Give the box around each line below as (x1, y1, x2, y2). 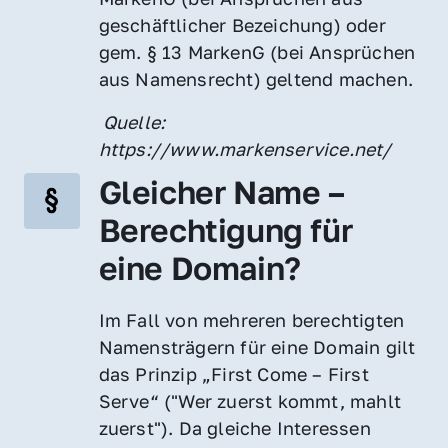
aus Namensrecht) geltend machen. (98, 67, 414, 90)
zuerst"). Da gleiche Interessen (98, 416, 371, 439)
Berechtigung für (98, 210, 353, 249)
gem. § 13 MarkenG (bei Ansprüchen (98, 40, 416, 63)
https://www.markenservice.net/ (98, 137, 392, 160)
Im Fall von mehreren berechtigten (98, 308, 405, 331)
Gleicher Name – (98, 172, 345, 211)
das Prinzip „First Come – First (98, 362, 369, 385)
